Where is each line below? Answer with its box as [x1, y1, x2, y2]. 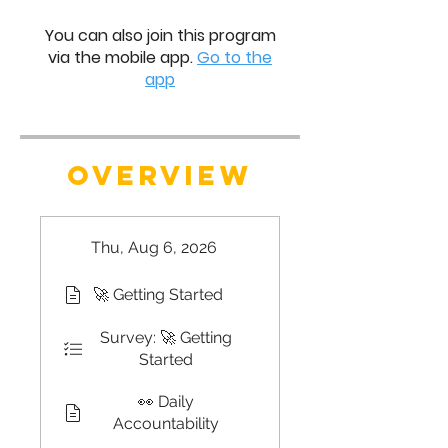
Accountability [113, 414, 219, 433]
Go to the [197, 46, 272, 69]
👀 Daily [138, 392, 194, 411]
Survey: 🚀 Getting [100, 328, 232, 347]
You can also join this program [44, 24, 276, 47]
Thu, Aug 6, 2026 [91, 238, 217, 257]
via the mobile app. [48, 46, 193, 69]
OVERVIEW [67, 158, 253, 192]
